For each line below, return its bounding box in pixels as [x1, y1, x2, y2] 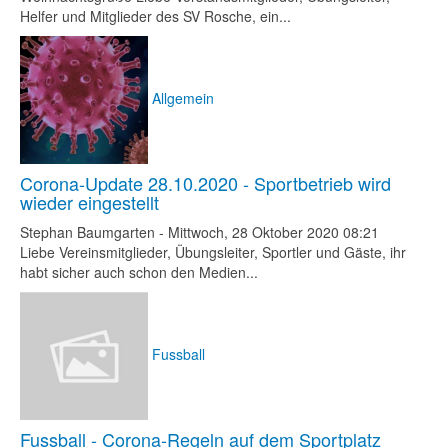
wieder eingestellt [20, 189, 159, 215]
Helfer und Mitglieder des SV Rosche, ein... [20, 6, 291, 26]
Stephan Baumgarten [20, 222, 155, 242]
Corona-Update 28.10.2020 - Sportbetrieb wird [20, 170, 391, 196]
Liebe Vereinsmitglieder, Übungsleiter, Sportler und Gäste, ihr [20, 242, 406, 262]
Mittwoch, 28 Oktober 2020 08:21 [168, 222, 379, 242]
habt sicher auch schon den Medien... [20, 262, 258, 282]
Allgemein [152, 87, 214, 108]
